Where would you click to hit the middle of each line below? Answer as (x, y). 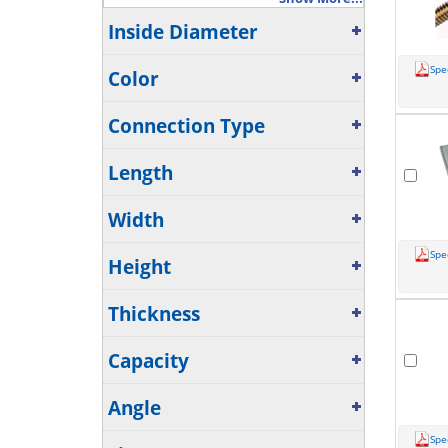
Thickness (154, 314)
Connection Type (186, 126)
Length (140, 173)
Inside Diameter (183, 32)
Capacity (148, 361)
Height (139, 267)
